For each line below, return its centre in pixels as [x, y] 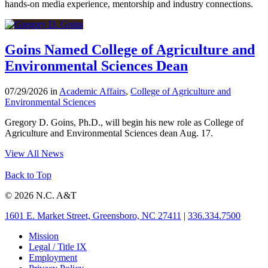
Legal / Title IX [58, 247]
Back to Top [28, 175]
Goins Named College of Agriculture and [130, 50]
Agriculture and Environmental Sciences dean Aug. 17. [109, 133]
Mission [44, 236]
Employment [53, 258]
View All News [34, 154]
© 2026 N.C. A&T [41, 196]
